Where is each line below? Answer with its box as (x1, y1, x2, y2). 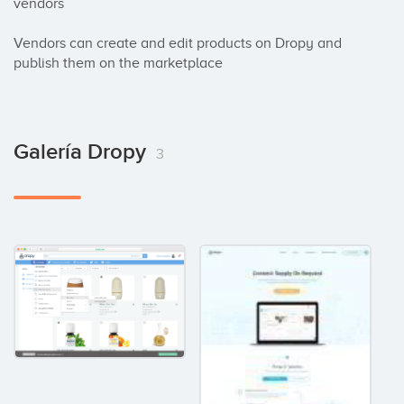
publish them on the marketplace (14, 55, 223, 71)
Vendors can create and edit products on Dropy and (14, 35, 342, 51)
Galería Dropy (14, 139, 151, 165)
